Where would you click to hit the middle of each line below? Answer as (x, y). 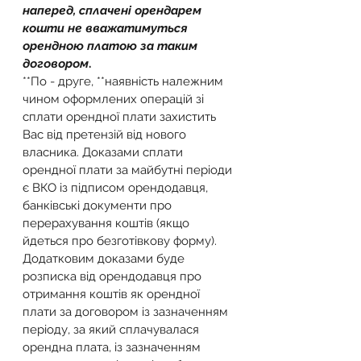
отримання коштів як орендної (113, 294)
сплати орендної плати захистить (121, 117)
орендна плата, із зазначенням (113, 347)
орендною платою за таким (112, 46)
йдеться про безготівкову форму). (121, 241)
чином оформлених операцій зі (115, 99)
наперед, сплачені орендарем (114, 10)
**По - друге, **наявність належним (124, 81)
